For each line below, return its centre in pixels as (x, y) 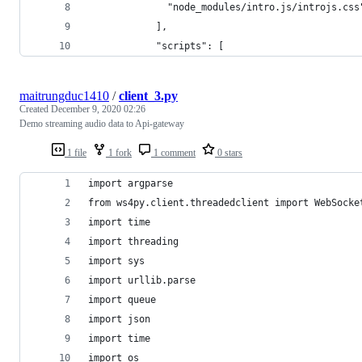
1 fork (119, 152)
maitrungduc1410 (64, 95)
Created (35, 109)
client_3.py (148, 95)
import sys (116, 261)
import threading (133, 241)
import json (119, 319)
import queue (122, 299)
